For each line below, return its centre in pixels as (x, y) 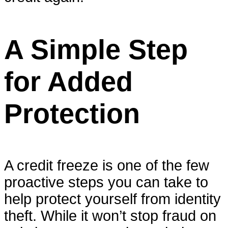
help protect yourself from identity (112, 199)
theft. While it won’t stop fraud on (110, 216)
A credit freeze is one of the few (107, 166)
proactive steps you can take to (106, 182)
